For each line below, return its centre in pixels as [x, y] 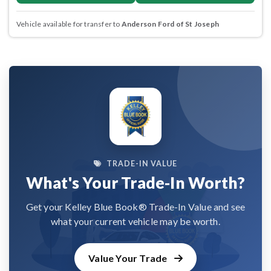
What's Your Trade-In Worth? [135, 183]
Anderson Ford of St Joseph [170, 24]
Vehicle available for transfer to [69, 24]
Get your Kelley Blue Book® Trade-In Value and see [135, 207]
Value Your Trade [129, 258]
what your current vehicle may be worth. [135, 221]
